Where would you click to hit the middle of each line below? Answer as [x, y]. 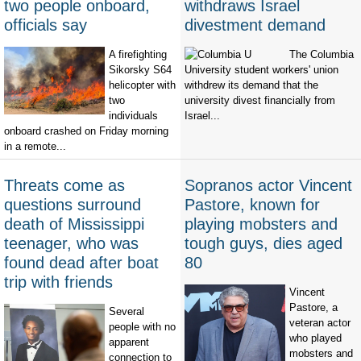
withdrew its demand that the [251, 85]
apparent [129, 342]
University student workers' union [261, 70]
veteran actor [320, 323]
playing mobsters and [261, 224]
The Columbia [322, 55]
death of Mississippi [74, 224]
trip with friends [58, 282]
